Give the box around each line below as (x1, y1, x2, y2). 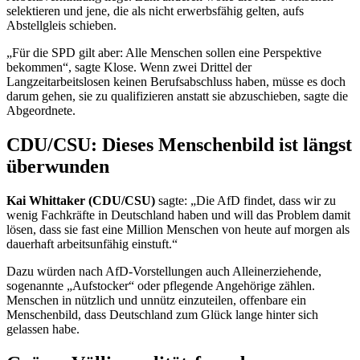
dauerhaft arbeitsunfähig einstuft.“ (6, 236, 178, 251)
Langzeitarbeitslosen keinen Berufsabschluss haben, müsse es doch (6, 74, 346, 88)
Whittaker (29, 193, 85, 207)
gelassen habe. (6, 321, 83, 336)
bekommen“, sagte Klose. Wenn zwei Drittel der (6, 59, 252, 74)
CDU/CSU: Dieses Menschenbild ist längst (6, 133, 352, 155)
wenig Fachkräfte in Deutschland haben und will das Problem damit (6, 207, 350, 222)
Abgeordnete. (6, 103, 79, 117)
